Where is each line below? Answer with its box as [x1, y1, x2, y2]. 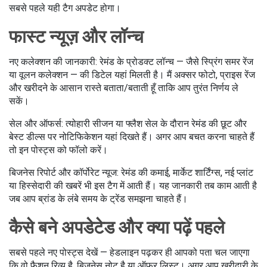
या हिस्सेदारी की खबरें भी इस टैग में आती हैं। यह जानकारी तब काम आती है [9, 180, 257, 191]
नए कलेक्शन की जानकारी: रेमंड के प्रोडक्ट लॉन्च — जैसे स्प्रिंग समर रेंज [9, 56, 253, 67]
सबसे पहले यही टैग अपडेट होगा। [9, 2, 121, 14]
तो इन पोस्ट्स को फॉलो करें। [9, 144, 108, 156]
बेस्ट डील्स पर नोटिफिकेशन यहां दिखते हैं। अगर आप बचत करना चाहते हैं [9, 131, 254, 142]
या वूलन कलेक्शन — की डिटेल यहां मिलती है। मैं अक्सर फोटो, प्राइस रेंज [9, 69, 255, 80]
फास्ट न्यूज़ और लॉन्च [9, 26, 144, 47]
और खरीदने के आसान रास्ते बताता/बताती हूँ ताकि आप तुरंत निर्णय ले [9, 82, 238, 94]
